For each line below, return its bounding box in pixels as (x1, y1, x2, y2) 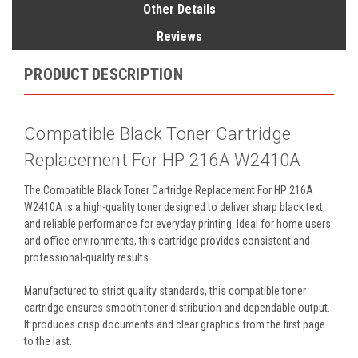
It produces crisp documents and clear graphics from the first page (24, 318, 325, 332)
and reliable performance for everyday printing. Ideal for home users (24, 217, 331, 231)
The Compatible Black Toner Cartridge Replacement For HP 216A (24, 184, 313, 197)
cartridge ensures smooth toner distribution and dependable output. (24, 301, 330, 315)
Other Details (142, 2, 216, 18)
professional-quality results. (24, 251, 151, 265)
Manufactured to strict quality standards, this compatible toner (24, 284, 306, 298)
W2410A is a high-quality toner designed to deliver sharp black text (24, 201, 323, 214)
